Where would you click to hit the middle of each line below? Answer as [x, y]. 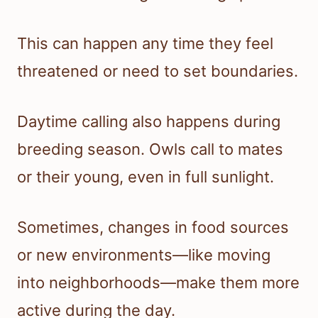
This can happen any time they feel [145, 44]
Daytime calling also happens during [149, 122]
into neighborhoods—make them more [158, 283]
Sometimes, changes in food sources [153, 227]
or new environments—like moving [144, 255]
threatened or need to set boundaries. [158, 71]
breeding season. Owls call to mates [150, 149]
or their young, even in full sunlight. [146, 177]
